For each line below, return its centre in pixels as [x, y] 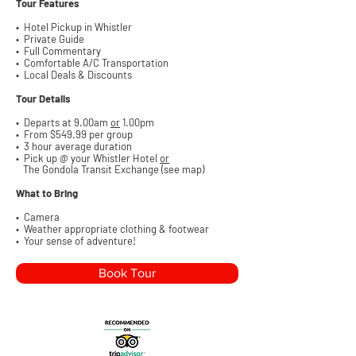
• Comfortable [48, 63]
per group [110, 134]
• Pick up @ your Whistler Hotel [88, 158]
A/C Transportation [124, 63]
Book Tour [127, 273]
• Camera [38, 217]
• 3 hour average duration [74, 146]
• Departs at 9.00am [63, 122]
